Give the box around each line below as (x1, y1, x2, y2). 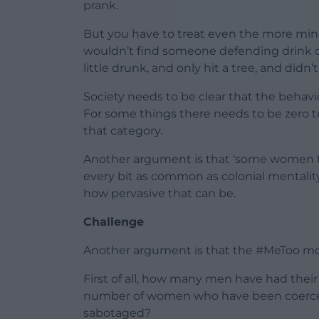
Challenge (83, 214, 144, 229)
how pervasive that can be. (83, 186, 236, 200)
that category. (83, 123, 162, 137)
